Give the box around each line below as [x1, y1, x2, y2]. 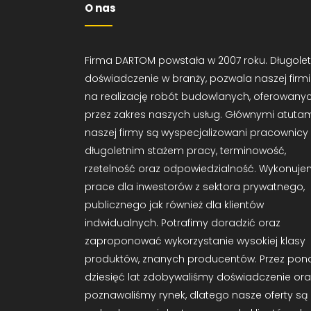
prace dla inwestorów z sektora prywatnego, [85, 180, 305, 194]
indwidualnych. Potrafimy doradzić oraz [85, 216, 280, 230]
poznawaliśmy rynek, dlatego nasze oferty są [85, 288, 308, 302]
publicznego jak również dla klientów [85, 198, 264, 212]
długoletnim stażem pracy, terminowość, [85, 144, 286, 158]
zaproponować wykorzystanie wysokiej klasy [85, 234, 305, 248]
